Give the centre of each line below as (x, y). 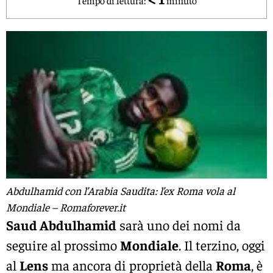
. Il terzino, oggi (222, 245)
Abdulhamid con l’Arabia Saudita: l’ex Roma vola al (121, 190)
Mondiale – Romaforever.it (66, 207)
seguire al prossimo (63, 245)
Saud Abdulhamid (61, 225)
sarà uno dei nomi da (179, 225)
